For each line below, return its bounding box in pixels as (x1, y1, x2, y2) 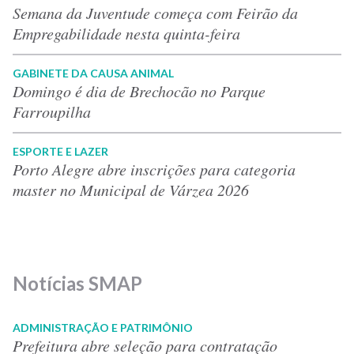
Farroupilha (13, 100, 91, 122)
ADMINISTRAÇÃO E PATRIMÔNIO (13, 320, 193, 334)
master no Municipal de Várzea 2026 (13, 179, 249, 200)
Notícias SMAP (13, 271, 142, 295)
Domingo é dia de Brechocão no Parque (13, 80, 265, 101)
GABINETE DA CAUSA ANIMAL (13, 66, 174, 80)
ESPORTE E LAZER (13, 144, 108, 158)
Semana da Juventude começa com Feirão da (13, 2, 298, 23)
